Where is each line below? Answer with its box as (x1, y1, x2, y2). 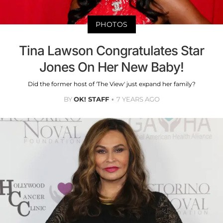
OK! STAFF (73, 95, 109, 103)
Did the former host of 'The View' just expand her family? (27, 80, 196, 88)
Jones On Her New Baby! (39, 59, 184, 75)
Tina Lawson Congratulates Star (19, 42, 204, 58)
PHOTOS (95, 19, 128, 29)
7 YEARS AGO (116, 95, 160, 103)
